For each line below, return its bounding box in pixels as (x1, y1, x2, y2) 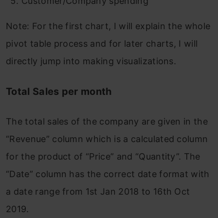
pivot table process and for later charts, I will (6, 38, 198, 49)
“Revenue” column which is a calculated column (6, 133, 208, 144)
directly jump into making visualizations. (6, 55, 177, 66)
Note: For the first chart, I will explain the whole (6, 20, 211, 31)
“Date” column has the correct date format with (6, 168, 210, 179)
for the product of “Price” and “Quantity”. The (6, 151, 200, 162)
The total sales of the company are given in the (6, 116, 208, 127)
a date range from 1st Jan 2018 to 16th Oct (6, 186, 190, 197)
